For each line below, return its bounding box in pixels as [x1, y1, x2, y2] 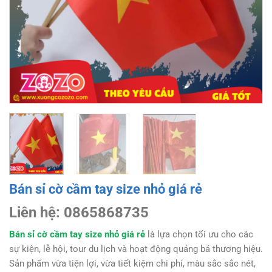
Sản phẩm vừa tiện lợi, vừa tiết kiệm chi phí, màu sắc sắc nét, [9, 257, 256, 269]
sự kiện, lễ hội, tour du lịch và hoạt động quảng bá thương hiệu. [9, 243, 263, 254]
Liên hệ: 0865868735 [9, 203, 149, 221]
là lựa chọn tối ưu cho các [148, 228, 253, 240]
